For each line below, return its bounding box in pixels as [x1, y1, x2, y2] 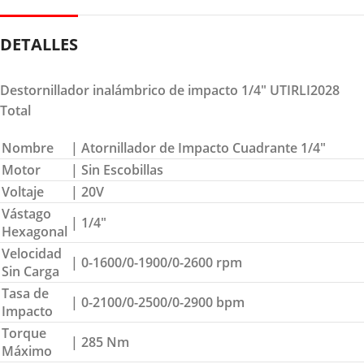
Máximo [2, 341, 52, 360]
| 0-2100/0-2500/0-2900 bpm [71, 292, 245, 311]
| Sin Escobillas [71, 160, 163, 179]
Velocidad [2, 244, 62, 262]
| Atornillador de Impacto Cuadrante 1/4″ [71, 138, 326, 157]
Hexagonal [2, 222, 67, 240]
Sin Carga [2, 262, 59, 280]
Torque [2, 323, 46, 342]
